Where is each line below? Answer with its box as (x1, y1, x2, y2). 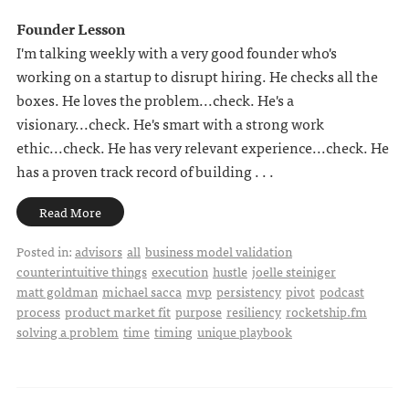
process (16, 301, 60, 322)
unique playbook (196, 321, 292, 342)
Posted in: (16, 241, 75, 262)
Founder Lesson (16, 16, 125, 41)
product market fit (64, 301, 171, 322)
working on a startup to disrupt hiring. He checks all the (16, 64, 378, 89)
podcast (319, 281, 364, 302)
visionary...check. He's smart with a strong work (16, 111, 324, 136)
